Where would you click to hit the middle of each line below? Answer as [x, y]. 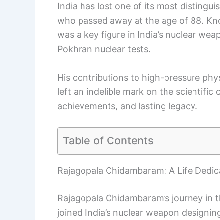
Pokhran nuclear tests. [104, 49]
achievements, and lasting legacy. [127, 106]
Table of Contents [108, 140]
